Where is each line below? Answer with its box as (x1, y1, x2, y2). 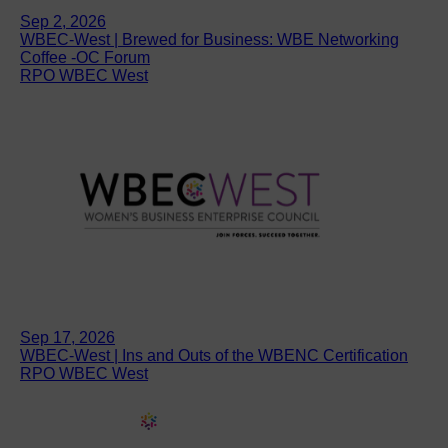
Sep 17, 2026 (20, 328, 115, 346)
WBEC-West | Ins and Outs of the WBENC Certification (20, 346, 408, 364)
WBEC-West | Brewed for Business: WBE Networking (20, 30, 399, 48)
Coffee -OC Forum (20, 48, 150, 66)
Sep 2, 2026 (20, 12, 106, 30)
